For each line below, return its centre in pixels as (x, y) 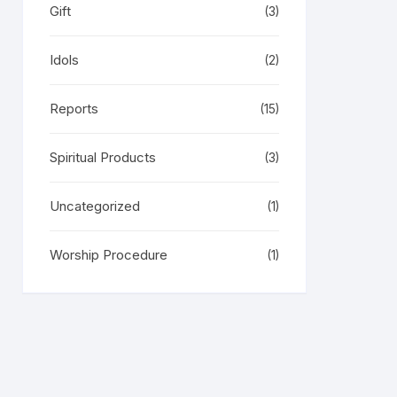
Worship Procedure (109, 255)
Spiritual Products (103, 157)
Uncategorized (95, 206)
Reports (74, 109)
